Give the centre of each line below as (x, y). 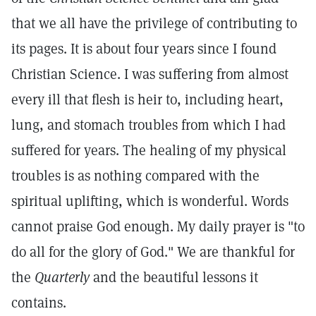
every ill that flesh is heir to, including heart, (147, 99)
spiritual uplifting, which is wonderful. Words (150, 201)
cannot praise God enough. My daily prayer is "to (158, 226)
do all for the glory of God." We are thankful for (153, 252)
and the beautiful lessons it (174, 277)
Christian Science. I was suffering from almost (150, 74)
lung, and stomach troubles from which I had (148, 125)
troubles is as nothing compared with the (135, 176)
